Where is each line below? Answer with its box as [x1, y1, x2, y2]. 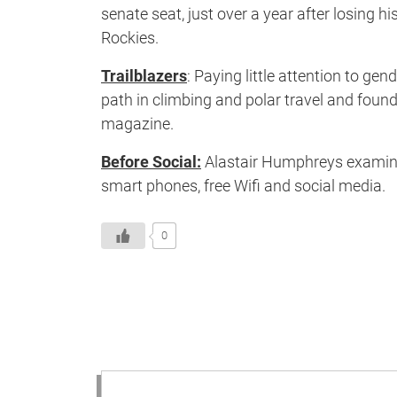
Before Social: [101, 152, 201, 172]
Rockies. [101, 28, 159, 48]
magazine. [101, 114, 174, 134]
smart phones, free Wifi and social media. [101, 176, 385, 196]
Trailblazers [101, 66, 187, 86]
